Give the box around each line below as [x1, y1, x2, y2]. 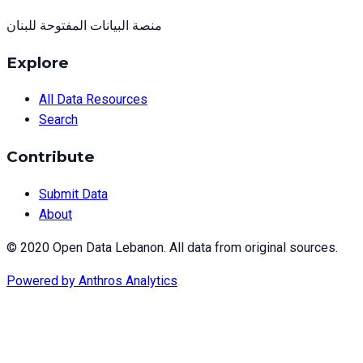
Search [39, 112, 78, 128]
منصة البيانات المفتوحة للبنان [6, 17, 162, 33]
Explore [6, 53, 69, 72]
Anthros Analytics [79, 272, 177, 288]
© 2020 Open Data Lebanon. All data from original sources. [6, 239, 338, 255]
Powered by [6, 272, 75, 288]
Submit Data [39, 186, 108, 202]
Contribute [6, 147, 95, 167]
